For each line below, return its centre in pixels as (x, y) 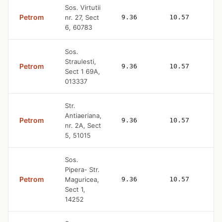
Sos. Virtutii (83, 7)
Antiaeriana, (83, 115)
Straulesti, (81, 61)
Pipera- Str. (82, 169)
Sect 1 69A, (83, 71)
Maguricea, (82, 179)
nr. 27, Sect (82, 17)
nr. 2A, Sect (83, 125)
